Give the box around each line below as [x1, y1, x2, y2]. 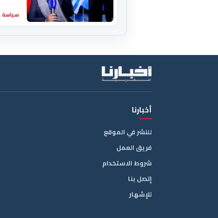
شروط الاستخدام [102, 157, 152, 169]
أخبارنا [132, 103, 152, 117]
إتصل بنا [128, 173, 152, 185]
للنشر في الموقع [104, 126, 152, 138]
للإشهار [129, 188, 152, 200]
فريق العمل [116, 142, 152, 154]
